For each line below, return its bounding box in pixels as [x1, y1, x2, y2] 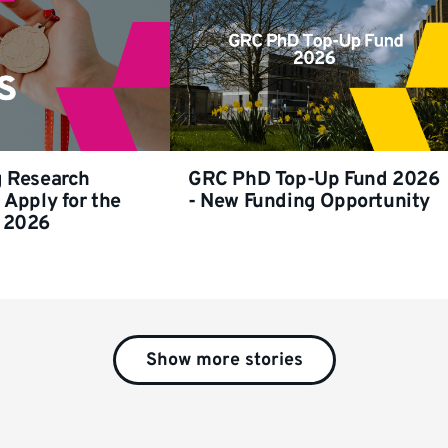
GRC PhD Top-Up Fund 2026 [188, 166, 440, 193]
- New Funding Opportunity [188, 188, 431, 215]
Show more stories [145, 349, 303, 373]
